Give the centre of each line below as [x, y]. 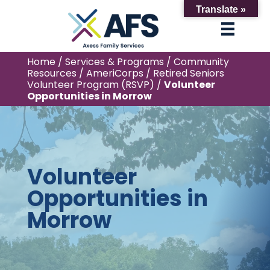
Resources [52, 73]
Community [201, 62]
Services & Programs [114, 62]
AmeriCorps [115, 73]
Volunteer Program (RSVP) [90, 85]
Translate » [221, 9]
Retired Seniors [188, 73]
